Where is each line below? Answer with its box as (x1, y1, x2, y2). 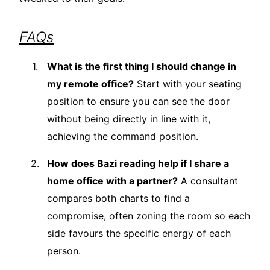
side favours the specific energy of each (47, 227, 231, 239)
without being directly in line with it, (47, 112, 210, 125)
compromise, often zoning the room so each (47, 209, 250, 222)
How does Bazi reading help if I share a (47, 157, 229, 169)
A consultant (178, 174, 238, 187)
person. (47, 244, 81, 257)
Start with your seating (134, 77, 242, 90)
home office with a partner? (47, 174, 178, 187)
